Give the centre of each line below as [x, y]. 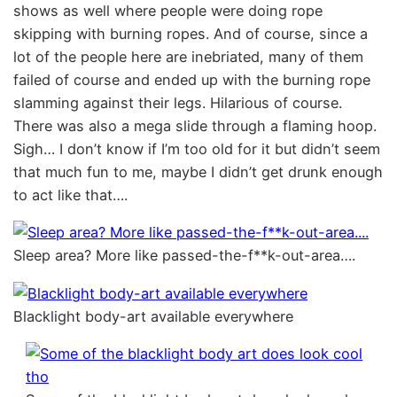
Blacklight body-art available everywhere [154, 316]
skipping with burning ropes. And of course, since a [191, 33]
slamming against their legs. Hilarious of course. [178, 102]
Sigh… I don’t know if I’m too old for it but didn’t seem [197, 148]
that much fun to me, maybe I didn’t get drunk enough [198, 171]
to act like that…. [71, 195]
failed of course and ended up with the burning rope [192, 79]
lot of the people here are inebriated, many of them [189, 56]
